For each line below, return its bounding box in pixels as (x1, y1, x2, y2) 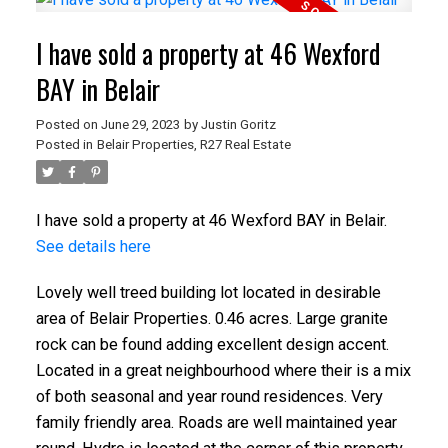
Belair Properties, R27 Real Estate (96, 136, 291, 152)
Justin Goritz (200, 116, 276, 132)
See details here (35, 236, 151, 256)
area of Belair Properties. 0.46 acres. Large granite (35, 308, 388, 328)
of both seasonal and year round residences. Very (35, 386, 383, 406)
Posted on (35, 116, 101, 132)
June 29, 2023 (100, 116, 180, 132)
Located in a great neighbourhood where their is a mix (35, 360, 411, 380)
